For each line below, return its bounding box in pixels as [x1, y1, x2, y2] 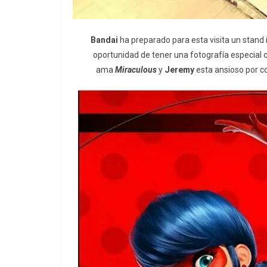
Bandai [91, 35, 118, 45]
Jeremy [164, 65, 194, 75]
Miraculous [114, 65, 159, 75]
